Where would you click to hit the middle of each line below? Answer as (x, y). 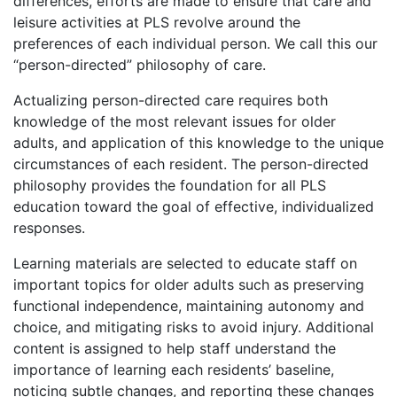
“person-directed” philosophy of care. (140, 64)
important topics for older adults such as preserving (189, 284)
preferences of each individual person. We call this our (195, 43)
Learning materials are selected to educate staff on (185, 263)
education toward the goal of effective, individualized (194, 206)
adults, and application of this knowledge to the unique (198, 142)
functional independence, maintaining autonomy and (189, 305)
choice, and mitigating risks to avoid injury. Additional (194, 327)
